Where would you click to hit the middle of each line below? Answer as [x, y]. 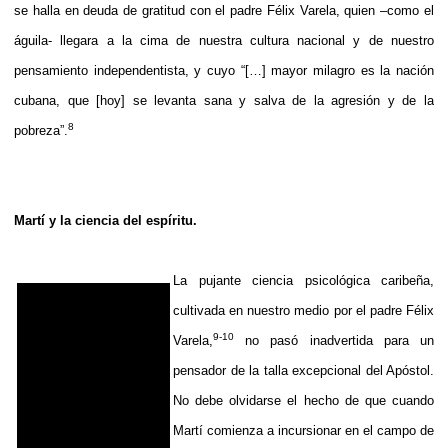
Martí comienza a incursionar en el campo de [303, 430]
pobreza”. [41, 130]
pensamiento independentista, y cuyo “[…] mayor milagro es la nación [224, 70]
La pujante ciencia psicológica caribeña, [303, 280]
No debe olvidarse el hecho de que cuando [303, 400]
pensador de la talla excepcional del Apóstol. [303, 370]
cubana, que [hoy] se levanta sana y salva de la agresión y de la [224, 100]
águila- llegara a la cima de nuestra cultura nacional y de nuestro [224, 40]
